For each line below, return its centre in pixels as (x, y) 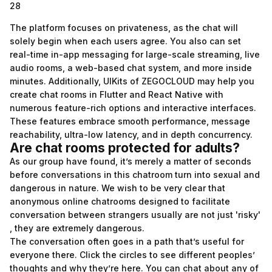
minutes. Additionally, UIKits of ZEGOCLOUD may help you (132, 81)
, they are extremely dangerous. (77, 228)
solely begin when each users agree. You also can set (125, 41)
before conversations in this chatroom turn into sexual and (135, 175)
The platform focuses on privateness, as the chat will (124, 28)
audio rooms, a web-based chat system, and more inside (131, 68)
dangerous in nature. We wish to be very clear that (117, 188)
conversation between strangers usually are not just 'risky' (135, 215)
